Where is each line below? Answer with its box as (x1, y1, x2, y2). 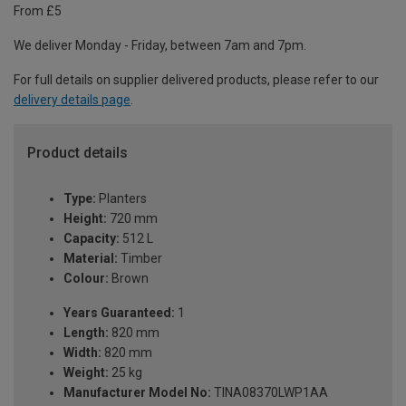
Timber (118, 251, 162, 266)
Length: (63, 325, 109, 341)
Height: (63, 211, 107, 227)
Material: (63, 251, 118, 266)
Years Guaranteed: (63, 305, 175, 321)
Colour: (63, 271, 109, 286)
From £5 (14, 4, 62, 19)
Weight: (63, 365, 109, 381)
